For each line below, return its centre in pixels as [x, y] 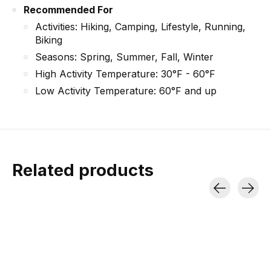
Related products [83, 170]
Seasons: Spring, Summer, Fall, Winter [124, 57]
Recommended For [68, 10]
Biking [49, 40]
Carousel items [46, 205]
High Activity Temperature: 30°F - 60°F [125, 74]
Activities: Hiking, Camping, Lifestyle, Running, [140, 27]
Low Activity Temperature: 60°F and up [126, 91]
